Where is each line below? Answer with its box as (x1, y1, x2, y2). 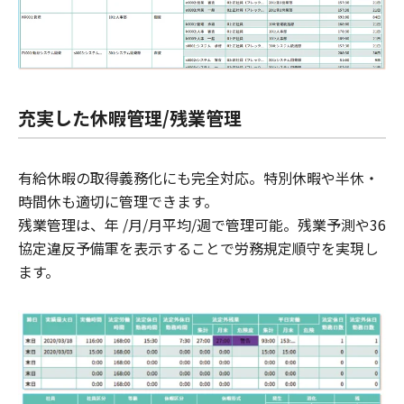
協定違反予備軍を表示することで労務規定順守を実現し (18, 237, 379, 260)
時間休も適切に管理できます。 (18, 190, 218, 213)
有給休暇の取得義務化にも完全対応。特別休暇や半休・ (18, 167, 379, 189)
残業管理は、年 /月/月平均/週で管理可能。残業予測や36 (18, 214, 386, 236)
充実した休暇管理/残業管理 (18, 105, 242, 132)
